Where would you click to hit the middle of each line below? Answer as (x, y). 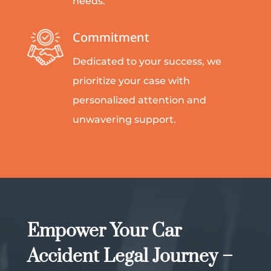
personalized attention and (139, 100)
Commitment (111, 38)
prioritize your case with (131, 81)
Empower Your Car (104, 231)
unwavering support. (124, 120)
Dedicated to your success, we (147, 62)
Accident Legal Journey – (130, 257)
